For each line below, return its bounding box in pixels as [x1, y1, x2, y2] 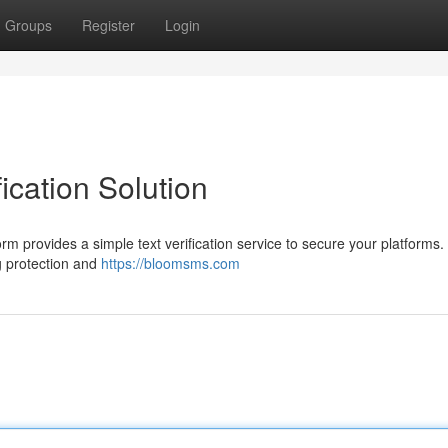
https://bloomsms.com [101, 253, 240, 273]
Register [82, 15, 135, 35]
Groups [5, 15, 52, 35]
